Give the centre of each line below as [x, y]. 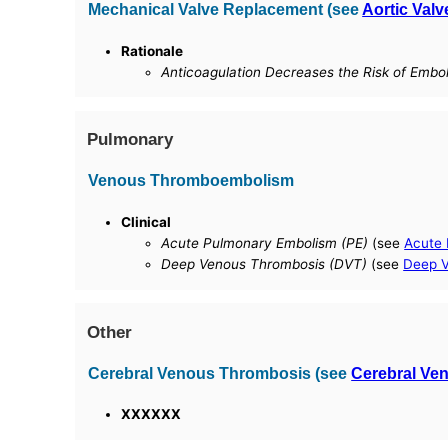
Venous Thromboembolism [191, 180]
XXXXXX [151, 414]
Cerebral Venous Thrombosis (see [220, 372]
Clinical [146, 222]
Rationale [152, 50]
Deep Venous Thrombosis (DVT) [264, 264]
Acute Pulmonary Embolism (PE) [265, 243]
